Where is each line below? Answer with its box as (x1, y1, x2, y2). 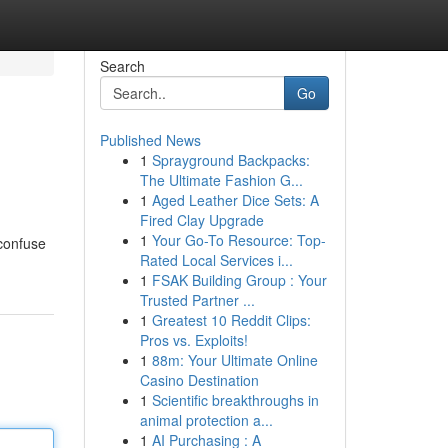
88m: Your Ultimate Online (151, 350, 318, 370)
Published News (99, 130, 201, 150)
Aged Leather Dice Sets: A (151, 190, 319, 210)
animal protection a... (139, 410, 273, 430)
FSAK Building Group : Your (151, 270, 327, 290)
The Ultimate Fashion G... (139, 170, 303, 190)
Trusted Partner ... (139, 290, 255, 310)
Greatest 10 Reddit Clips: (151, 310, 311, 330)
